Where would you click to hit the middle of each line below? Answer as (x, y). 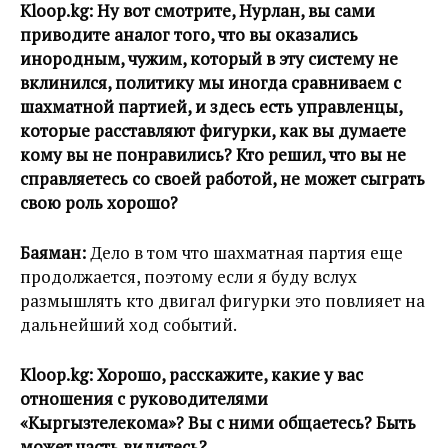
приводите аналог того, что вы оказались (189, 35)
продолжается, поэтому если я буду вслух (188, 277)
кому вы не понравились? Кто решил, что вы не (213, 155)
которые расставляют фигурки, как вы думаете (213, 131)
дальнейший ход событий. (128, 325)
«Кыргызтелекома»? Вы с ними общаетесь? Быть (218, 423)
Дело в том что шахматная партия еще (246, 253)
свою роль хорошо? (99, 203)
